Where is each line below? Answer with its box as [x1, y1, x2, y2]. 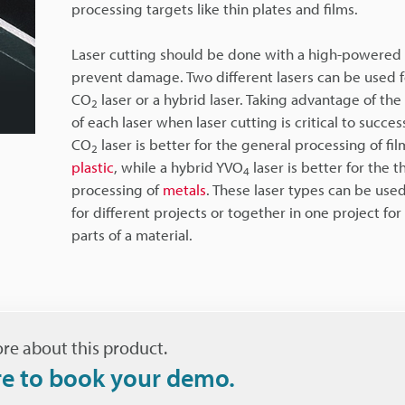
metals [163, 179, 206, 199]
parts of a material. [71, 224, 193, 244]
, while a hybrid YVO [114, 156, 243, 176]
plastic [71, 156, 114, 176]
